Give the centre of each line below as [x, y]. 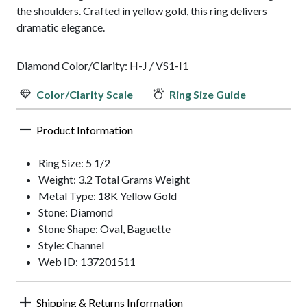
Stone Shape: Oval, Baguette [105, 229]
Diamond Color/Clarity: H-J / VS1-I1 [102, 66]
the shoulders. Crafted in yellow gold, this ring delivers [142, 11]
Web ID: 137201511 [87, 262]
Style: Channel [71, 245]
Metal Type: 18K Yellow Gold [108, 196]
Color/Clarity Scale [84, 95]
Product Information [84, 130]
